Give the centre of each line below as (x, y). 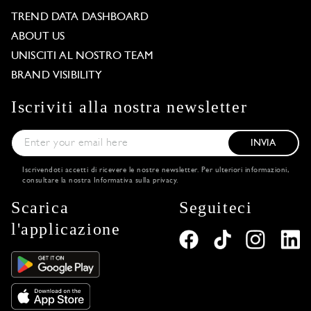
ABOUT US (38, 36)
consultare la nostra (58, 180)
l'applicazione (66, 229)
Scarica (40, 207)
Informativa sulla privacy (135, 180)
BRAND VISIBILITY (57, 75)
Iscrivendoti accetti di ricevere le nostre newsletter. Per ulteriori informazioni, (155, 170)
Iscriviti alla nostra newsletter (129, 107)
